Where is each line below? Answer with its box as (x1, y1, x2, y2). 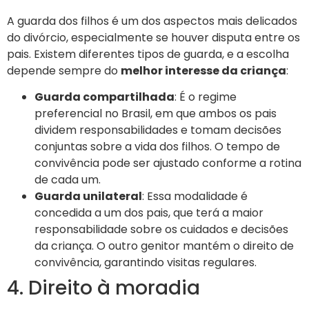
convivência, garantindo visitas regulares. (34, 255, 257, 271)
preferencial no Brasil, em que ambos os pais (34, 106, 277, 122)
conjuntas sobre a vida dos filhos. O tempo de (34, 139, 280, 155)
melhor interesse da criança (121, 62, 286, 79)
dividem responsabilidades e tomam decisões (34, 122, 281, 139)
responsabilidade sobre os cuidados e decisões (34, 221, 288, 238)
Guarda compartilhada (34, 89, 175, 106)
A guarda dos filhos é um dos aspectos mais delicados (7, 12, 297, 29)
